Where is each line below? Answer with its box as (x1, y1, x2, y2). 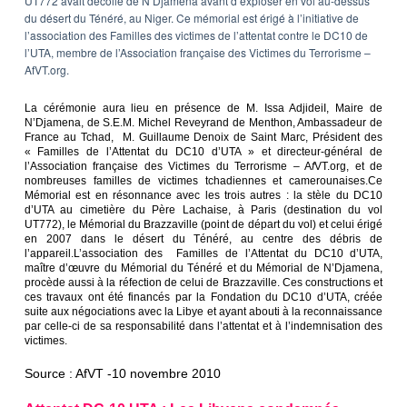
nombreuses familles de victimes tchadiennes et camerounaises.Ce (24, 174, 383, 188)
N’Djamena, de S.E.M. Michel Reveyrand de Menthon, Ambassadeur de (24, 116, 383, 130)
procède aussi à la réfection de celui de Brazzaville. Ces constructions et (24, 276, 383, 290)
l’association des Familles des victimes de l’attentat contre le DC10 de (24, 27, 368, 44)
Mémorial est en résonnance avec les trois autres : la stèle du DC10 (24, 189, 383, 203)
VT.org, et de (314, 160, 383, 174)
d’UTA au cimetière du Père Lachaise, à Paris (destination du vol (24, 203, 383, 217)
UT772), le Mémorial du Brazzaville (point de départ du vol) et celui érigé (24, 218, 383, 232)
